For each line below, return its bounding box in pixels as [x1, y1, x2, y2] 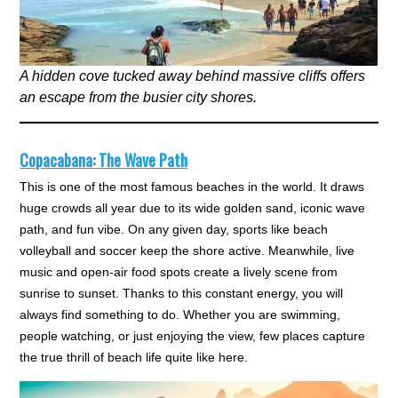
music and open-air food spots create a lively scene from [20, 265, 338, 280]
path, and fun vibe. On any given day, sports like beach [20, 222, 329, 237]
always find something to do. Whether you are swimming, [20, 307, 341, 322]
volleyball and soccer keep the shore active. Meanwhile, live [20, 243, 355, 259]
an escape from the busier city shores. [20, 90, 258, 106]
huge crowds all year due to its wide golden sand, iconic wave [20, 201, 366, 216]
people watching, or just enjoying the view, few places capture [20, 329, 366, 344]
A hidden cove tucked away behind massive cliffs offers [20, 68, 366, 84]
